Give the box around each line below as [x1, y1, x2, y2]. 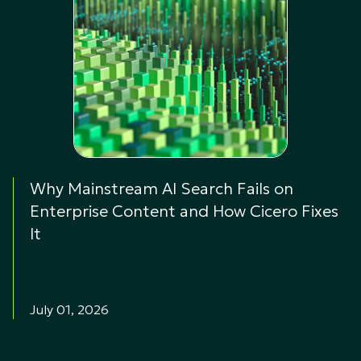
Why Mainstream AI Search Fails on [30, 177, 293, 199]
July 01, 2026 [30, 301, 109, 317]
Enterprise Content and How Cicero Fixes [30, 200, 338, 222]
